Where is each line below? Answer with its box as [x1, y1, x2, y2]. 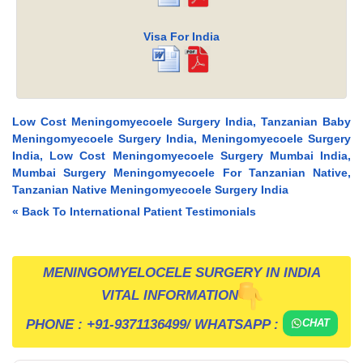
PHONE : [25, 317, 87, 332]
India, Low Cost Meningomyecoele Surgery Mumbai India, [12, 149, 351, 163]
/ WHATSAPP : [186, 317, 279, 332]
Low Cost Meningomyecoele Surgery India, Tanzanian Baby [12, 115, 351, 129]
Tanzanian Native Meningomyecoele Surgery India [12, 183, 288, 197]
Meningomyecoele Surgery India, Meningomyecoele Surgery [12, 132, 351, 146]
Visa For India [143, 30, 220, 44]
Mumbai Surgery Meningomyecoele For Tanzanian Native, [12, 166, 351, 180]
